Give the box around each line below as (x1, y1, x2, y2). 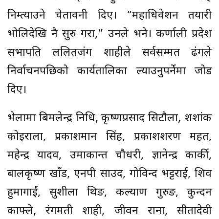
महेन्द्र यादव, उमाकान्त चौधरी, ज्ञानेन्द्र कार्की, (7, 148, 212, 163)
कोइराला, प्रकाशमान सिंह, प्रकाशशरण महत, (7, 130, 212, 144)
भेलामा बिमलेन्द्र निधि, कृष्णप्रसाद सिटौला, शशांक (7, 111, 212, 126)
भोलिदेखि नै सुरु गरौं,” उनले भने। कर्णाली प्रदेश (7, 27, 212, 42)
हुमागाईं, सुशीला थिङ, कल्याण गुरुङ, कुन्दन (7, 185, 212, 200)
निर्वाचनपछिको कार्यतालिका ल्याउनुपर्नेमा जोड (7, 64, 212, 79)
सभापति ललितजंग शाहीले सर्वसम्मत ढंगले (7, 45, 212, 60)
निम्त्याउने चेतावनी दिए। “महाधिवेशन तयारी (7, 8, 212, 23)
